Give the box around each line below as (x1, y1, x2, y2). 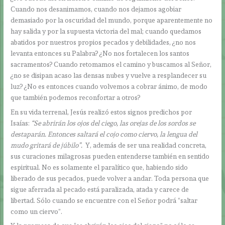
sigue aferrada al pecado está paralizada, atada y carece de (11, 185, 189, 193)
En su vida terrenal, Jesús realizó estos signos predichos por (11, 107, 192, 116)
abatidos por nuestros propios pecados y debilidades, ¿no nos (11, 38, 196, 46)
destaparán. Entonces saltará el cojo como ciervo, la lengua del (11, 130, 198, 138)
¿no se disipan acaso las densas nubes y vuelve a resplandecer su (11, 71, 207, 79)
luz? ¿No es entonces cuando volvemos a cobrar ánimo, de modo (11, 82, 208, 90)
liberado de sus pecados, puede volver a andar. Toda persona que (11, 174, 209, 182)
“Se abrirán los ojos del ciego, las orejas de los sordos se (31, 119, 196, 127)
